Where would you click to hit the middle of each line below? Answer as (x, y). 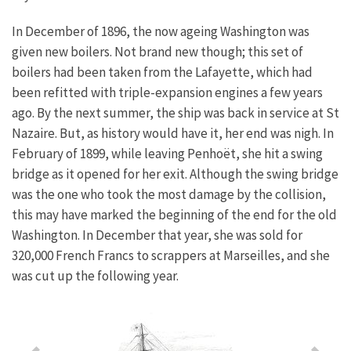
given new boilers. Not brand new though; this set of (157, 52)
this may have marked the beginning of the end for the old (174, 215)
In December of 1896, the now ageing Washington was (161, 32)
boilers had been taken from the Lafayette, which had (162, 72)
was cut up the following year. (95, 276)
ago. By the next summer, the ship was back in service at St (175, 113)
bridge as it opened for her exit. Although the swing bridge (175, 174)
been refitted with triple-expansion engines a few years (167, 93)
